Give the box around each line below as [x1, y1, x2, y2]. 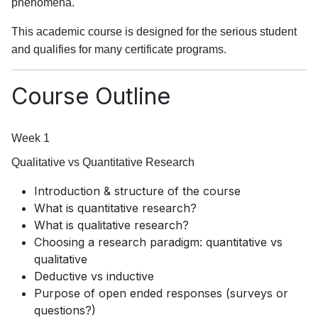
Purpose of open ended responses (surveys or [34, 286, 288, 301]
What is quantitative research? [34, 201, 197, 216]
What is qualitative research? [34, 218, 189, 233]
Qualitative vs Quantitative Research [11, 156, 194, 169]
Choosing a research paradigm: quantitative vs [34, 235, 283, 250]
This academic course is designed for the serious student [11, 26, 297, 38]
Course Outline [11, 82, 170, 111]
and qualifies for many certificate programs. [11, 43, 226, 56]
